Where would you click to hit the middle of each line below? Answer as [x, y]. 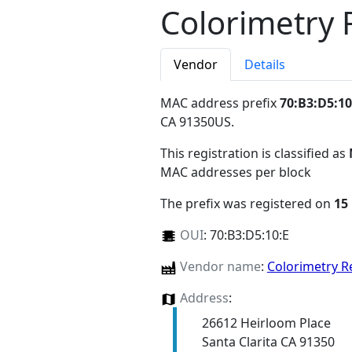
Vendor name [220, 267]
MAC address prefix [220, 103]
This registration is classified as [255, 154]
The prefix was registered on [247, 204]
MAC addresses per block [236, 172]
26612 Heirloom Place [266, 323]
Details [265, 65]
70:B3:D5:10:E [249, 235]
